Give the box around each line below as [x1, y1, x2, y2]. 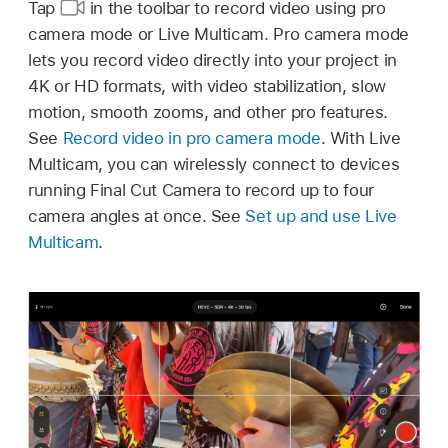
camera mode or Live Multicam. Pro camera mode [28, 23, 409, 44]
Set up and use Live [245, 205, 397, 226]
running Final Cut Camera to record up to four [28, 179, 374, 200]
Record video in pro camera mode [62, 127, 321, 148]
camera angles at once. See [28, 205, 246, 226]
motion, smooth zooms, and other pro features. [28, 101, 388, 122]
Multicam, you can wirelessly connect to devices [28, 153, 400, 174]
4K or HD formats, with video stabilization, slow [28, 75, 386, 96]
